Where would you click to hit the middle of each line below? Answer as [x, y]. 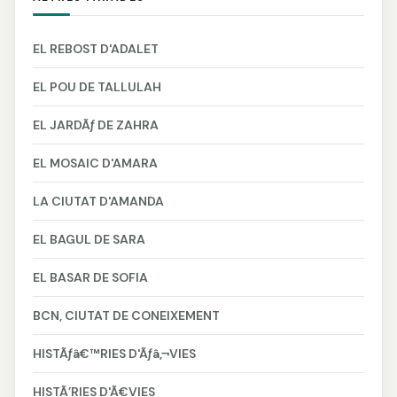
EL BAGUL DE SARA [89, 239]
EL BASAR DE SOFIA [90, 277]
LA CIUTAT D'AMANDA [98, 201]
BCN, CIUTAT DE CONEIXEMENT [126, 315]
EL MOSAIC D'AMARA [95, 163]
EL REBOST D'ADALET [96, 48]
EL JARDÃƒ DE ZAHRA [96, 125]
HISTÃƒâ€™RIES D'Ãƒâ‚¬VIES [114, 353]
